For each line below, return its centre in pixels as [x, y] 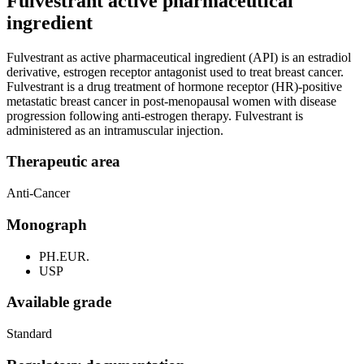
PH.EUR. [64, 256]
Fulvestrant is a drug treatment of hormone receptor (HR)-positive [174, 86]
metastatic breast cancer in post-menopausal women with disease [171, 101]
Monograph [47, 224]
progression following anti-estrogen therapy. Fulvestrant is [155, 115]
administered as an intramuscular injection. [115, 130]
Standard [29, 334]
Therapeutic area [63, 162]
